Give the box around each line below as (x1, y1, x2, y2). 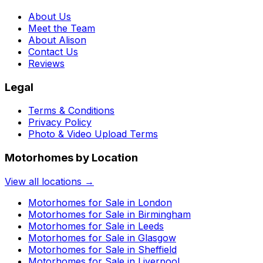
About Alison (28, 33, 86, 46)
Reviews (28, 57, 65, 69)
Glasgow (138, 231, 176, 244)
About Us (28, 10, 71, 22)
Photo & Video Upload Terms (28, 128, 158, 140)
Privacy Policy (28, 116, 92, 129)
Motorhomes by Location (5, 151, 138, 165)
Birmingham (138, 208, 191, 220)
